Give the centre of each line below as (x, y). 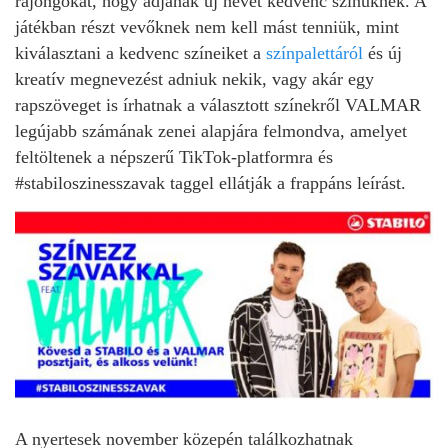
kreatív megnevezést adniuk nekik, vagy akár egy (194, 79)
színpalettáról (314, 53)
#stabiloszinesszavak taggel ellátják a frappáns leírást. (210, 183)
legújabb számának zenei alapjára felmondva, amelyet (211, 131)
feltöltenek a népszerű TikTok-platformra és (174, 157)
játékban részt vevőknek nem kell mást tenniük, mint (207, 27)
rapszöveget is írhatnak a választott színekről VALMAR (218, 105)
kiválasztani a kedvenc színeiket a (140, 53)
